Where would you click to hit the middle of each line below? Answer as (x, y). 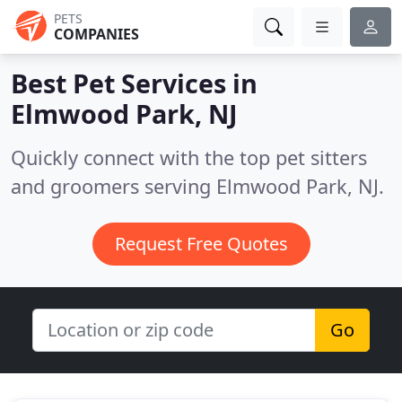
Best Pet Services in (134, 83)
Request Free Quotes (201, 244)
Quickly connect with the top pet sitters (189, 157)
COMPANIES (96, 34)
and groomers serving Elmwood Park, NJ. (197, 186)
